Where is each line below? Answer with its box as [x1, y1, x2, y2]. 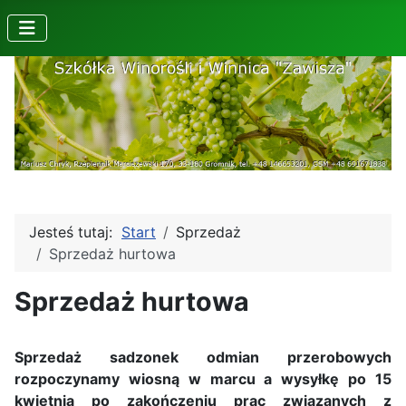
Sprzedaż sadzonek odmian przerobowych [14, 348, 391, 367]
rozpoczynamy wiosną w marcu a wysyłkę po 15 [14, 370, 391, 389]
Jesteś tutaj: [29, 223, 121, 242]
